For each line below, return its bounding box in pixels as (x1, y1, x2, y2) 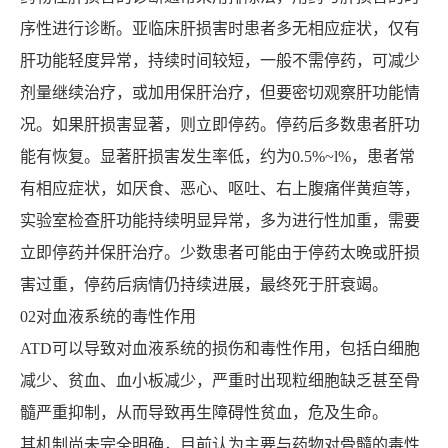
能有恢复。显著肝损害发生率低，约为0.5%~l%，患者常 (19, 148, 415, 166)
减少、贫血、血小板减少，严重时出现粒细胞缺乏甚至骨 (19, 372, 420, 390)
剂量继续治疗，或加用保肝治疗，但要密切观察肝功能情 (19, 84, 420, 102)
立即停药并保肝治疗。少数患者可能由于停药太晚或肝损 (19, 244, 420, 262)
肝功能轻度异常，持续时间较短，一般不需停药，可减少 (19, 52, 420, 70)
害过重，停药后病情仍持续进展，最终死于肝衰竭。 (19, 276, 388, 294)
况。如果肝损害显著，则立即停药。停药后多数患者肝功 (19, 116, 420, 134)
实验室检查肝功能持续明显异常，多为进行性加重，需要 (19, 212, 420, 230)
